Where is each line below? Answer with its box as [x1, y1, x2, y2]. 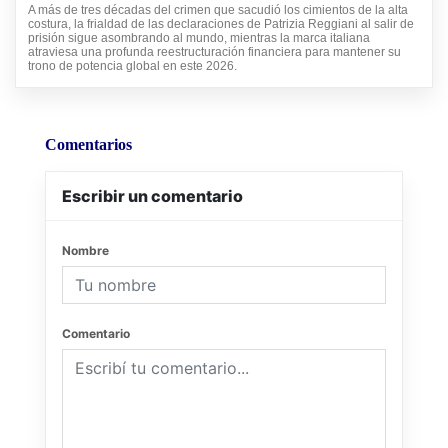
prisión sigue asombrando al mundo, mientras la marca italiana [28, 30, 370, 45]
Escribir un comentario [62, 185, 243, 206]
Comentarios [45, 135, 132, 153]
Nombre [62, 242, 109, 258]
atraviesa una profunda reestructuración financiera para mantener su [28, 44, 401, 59]
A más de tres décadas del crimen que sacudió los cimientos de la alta [28, 2, 408, 17]
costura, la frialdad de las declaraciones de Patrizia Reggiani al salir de [28, 16, 414, 31]
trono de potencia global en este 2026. [28, 58, 237, 73]
